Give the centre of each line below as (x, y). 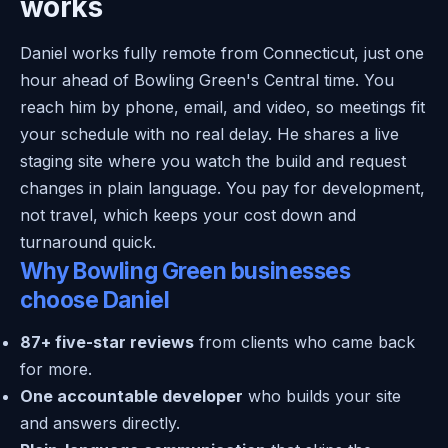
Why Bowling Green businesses (185, 270)
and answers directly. (100, 422)
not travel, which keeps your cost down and (188, 214)
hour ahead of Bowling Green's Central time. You (207, 79)
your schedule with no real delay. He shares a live (209, 133)
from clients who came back (304, 341)
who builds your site (322, 395)
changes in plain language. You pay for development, (222, 187)
